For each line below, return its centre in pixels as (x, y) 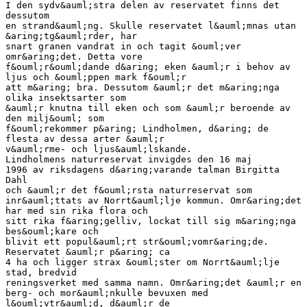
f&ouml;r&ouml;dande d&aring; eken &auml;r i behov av (148, 66)
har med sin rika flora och (77, 210)
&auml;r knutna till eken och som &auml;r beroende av (148, 108)
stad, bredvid (41, 272)
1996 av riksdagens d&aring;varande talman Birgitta (143, 169)
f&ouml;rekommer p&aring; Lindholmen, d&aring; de (137, 128)
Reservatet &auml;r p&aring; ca (88, 251)
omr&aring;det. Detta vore (74, 56)
